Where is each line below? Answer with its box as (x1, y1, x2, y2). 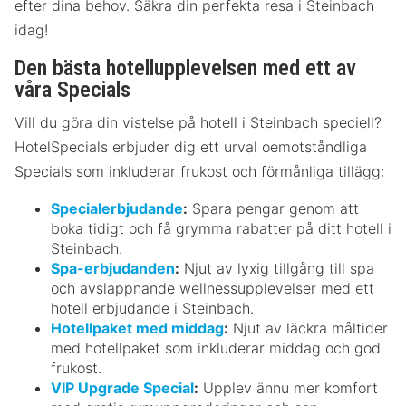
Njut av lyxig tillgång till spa (179, 258, 374, 277)
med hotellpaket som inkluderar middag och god (51, 338, 381, 357)
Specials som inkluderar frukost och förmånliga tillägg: (14, 161, 384, 180)
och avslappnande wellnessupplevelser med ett (51, 278, 374, 297)
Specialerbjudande (51, 198, 183, 217)
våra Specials (14, 76, 130, 102)
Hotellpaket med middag (51, 318, 224, 337)
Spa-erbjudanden (51, 258, 175, 277)
